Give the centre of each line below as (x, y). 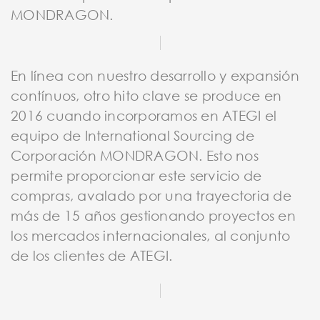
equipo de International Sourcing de (132, 135)
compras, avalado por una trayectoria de (151, 195)
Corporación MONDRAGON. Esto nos (135, 155)
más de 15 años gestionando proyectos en (153, 215)
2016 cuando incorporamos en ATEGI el (144, 115)
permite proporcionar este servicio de (136, 175)
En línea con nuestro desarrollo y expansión (155, 75)
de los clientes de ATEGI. (92, 255)
